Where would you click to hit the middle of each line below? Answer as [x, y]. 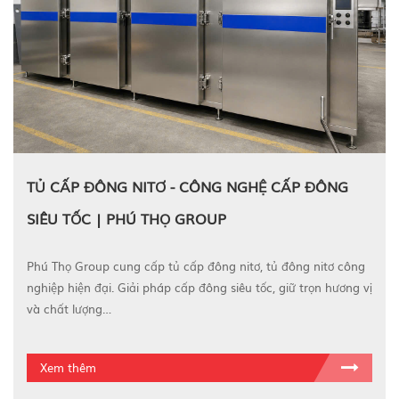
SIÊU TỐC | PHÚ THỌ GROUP [126, 219]
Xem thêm [68, 368]
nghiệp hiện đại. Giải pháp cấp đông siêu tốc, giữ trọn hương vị [199, 288]
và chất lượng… [69, 309]
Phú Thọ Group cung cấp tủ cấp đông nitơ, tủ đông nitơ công [196, 266]
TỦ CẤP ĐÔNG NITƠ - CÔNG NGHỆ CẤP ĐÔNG [187, 187]
